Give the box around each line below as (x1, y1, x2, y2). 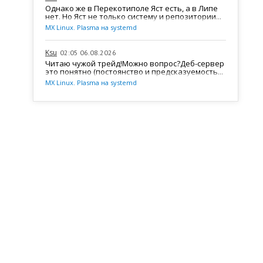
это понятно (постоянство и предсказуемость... (45, 66, 223, 77)
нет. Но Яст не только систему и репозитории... (45, 11, 221, 22)
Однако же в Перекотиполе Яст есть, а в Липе (45, 2, 218, 14)
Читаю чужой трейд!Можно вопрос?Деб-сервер (45, 58, 224, 69)
